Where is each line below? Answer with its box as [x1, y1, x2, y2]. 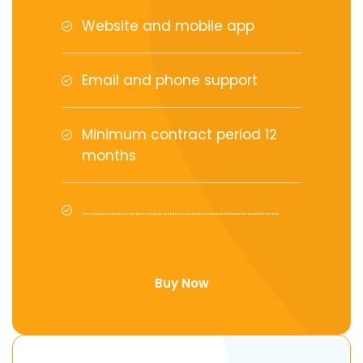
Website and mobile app [82, 16, 254, 36]
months [82, 146, 136, 165]
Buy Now [154, 275, 209, 292]
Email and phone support [82, 70, 258, 90]
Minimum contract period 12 [82, 125, 277, 144]
